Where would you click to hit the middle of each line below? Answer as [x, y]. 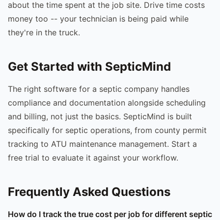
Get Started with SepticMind [89, 66]
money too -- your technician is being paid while [98, 18]
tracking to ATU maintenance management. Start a [102, 144]
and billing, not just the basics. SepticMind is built [100, 116]
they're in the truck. [44, 32]
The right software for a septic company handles [99, 89]
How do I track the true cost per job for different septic [110, 214]
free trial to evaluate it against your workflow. [93, 157]
